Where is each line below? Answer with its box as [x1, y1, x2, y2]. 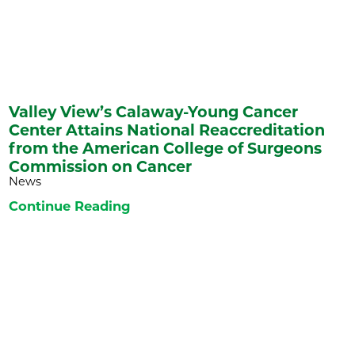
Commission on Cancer [9, 156, 193, 176]
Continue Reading [9, 198, 131, 215]
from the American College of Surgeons [9, 138, 323, 158]
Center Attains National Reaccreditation [9, 120, 326, 139]
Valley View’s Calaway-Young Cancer [9, 101, 299, 121]
